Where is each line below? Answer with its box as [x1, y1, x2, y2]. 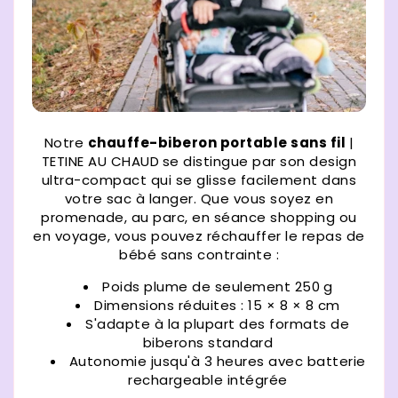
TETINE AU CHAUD [41, 152, 160, 171]
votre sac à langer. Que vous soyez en [64, 189, 334, 209]
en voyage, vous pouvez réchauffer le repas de [33, 227, 365, 246]
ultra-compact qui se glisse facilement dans [41, 171, 357, 190]
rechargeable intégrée [128, 370, 288, 390]
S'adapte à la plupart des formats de [85, 314, 349, 334]
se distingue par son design [162, 152, 357, 171]
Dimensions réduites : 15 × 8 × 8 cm [94, 296, 340, 315]
